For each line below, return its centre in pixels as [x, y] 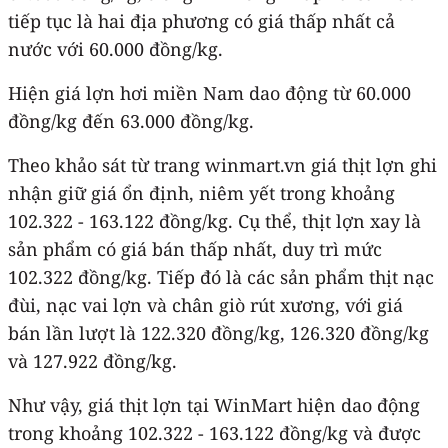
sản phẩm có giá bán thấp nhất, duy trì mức [195, 248]
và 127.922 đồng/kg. [92, 360]
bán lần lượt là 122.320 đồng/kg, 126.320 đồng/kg [218, 332]
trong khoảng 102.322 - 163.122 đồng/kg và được [214, 432]
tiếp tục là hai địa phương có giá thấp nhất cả [201, 20]
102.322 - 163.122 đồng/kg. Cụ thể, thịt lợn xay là [214, 220]
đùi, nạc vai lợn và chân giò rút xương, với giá [205, 304]
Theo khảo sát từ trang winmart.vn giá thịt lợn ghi [222, 164]
